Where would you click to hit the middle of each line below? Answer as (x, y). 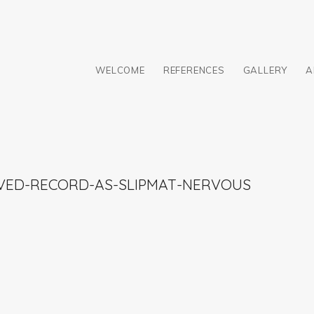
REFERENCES (194, 70)
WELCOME (120, 70)
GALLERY (265, 70)
